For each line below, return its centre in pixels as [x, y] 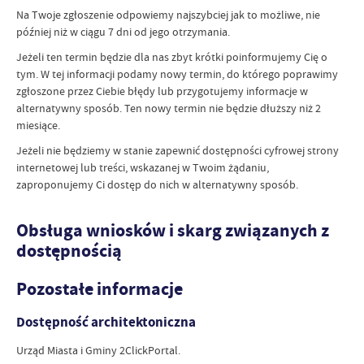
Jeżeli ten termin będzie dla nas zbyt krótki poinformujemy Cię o [172, 56]
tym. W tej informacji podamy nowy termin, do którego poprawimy [177, 74]
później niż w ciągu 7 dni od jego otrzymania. [123, 31]
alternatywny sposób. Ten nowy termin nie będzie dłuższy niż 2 [169, 108]
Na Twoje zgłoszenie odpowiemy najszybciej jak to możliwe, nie [168, 14]
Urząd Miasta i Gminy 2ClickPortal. [98, 351]
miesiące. [38, 125]
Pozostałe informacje [100, 289]
